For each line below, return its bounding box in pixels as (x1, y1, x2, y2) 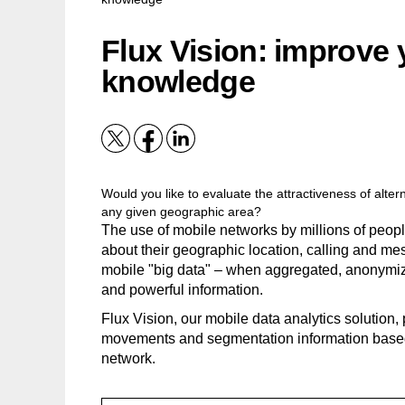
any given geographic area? (101, 204, 261, 219)
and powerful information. (101, 282, 263, 297)
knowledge (101, 64, 255, 99)
